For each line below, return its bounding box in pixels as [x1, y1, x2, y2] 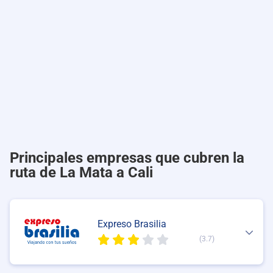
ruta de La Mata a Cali [10, 163, 153, 181]
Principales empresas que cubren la [10, 149, 244, 166]
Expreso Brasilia [97, 218, 166, 230]
